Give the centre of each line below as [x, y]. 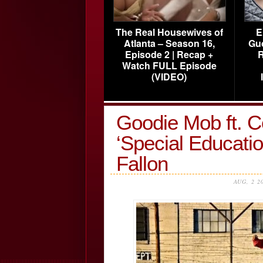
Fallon [142, 163]
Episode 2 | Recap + [169, 54]
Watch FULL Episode [169, 65]
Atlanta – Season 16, [169, 43]
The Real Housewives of [169, 32]
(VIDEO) [169, 77]
